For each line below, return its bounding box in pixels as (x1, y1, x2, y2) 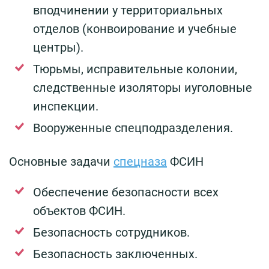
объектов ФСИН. (33, 204, 125, 219)
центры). (33, 40, 83, 55)
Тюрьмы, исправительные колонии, (33, 62, 237, 77)
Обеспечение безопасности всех (33, 185, 219, 200)
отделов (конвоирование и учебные (33, 22, 237, 37)
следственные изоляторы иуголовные (33, 80, 252, 95)
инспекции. (33, 99, 98, 114)
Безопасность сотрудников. (33, 225, 190, 240)
